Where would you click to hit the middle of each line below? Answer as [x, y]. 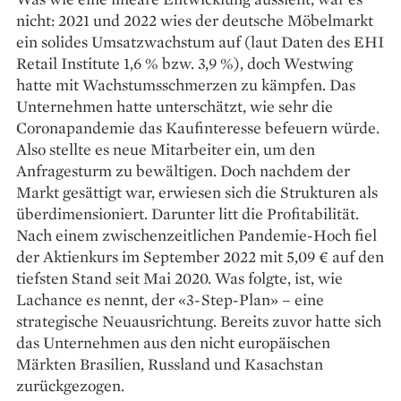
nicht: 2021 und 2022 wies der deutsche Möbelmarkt [195, 21]
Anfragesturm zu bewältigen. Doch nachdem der [183, 171]
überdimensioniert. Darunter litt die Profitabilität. [188, 214]
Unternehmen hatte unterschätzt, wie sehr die [175, 107]
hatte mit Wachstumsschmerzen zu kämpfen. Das [186, 85]
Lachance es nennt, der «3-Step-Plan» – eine [170, 300]
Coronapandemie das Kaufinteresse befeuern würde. [198, 128]
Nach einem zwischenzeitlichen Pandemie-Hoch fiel [196, 235]
